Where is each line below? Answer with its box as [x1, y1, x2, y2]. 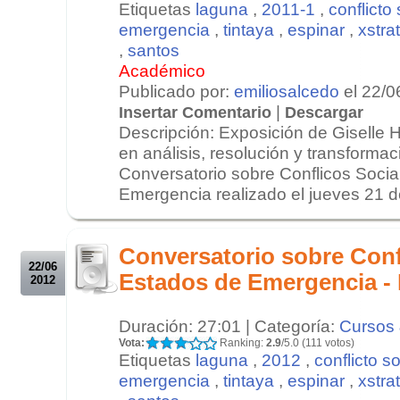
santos [128, 39, 179, 60]
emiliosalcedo [234, 80, 339, 101]
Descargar [285, 103, 363, 121]
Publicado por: [119, 80, 234, 101]
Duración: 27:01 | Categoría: [119, 315, 339, 336]
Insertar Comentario [119, 103, 271, 121]
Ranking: [217, 336, 266, 349]
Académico [119, 60, 205, 80]
